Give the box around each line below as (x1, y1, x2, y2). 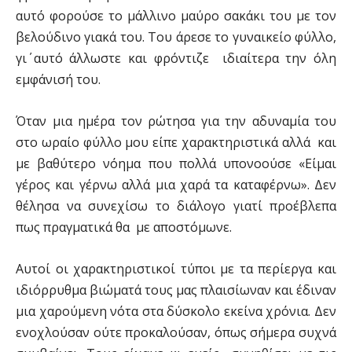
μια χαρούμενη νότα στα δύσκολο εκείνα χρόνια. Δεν (16, 302, 336, 320)
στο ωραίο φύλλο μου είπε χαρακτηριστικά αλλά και (16, 134, 336, 151)
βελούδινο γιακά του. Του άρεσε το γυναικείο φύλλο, (16, 28, 336, 46)
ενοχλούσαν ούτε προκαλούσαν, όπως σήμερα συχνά (16, 324, 336, 341)
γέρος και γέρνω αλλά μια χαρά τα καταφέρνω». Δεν (16, 176, 336, 193)
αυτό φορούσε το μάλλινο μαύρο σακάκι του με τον (16, 7, 336, 24)
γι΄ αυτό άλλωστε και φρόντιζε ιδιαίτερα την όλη (16, 49, 336, 67)
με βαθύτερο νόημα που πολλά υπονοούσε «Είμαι (16, 155, 336, 172)
